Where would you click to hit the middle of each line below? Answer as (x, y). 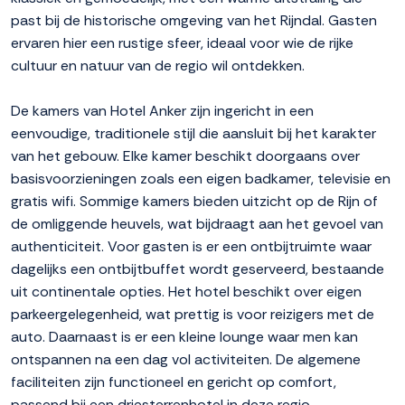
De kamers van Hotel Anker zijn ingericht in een (162, 111)
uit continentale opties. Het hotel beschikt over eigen (186, 292)
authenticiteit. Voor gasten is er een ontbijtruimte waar (191, 247)
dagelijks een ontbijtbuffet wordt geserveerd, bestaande (198, 269)
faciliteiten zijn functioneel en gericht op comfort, (174, 382)
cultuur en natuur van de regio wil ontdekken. (158, 66)
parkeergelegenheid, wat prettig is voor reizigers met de (193, 315)
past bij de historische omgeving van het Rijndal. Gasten (194, 21)
